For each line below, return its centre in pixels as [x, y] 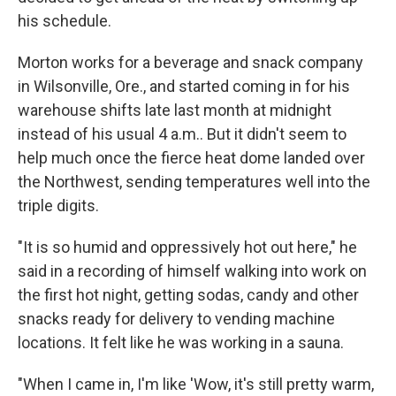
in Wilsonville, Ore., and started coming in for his [184, 86]
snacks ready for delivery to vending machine [176, 319]
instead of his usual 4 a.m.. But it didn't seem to [182, 134]
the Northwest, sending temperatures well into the [194, 182]
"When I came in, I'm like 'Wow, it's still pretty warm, [196, 384]
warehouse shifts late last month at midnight [175, 110]
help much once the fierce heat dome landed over [191, 158]
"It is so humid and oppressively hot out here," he [187, 247]
